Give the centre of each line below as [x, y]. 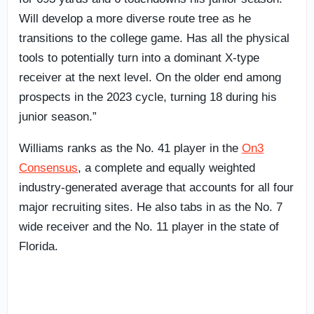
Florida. [39, 246]
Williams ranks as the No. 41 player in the [130, 148]
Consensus [48, 168]
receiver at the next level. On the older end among [150, 77]
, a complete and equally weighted [166, 168]
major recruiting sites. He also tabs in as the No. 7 [151, 207]
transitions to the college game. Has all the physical [154, 38]
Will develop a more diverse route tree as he [135, 18]
